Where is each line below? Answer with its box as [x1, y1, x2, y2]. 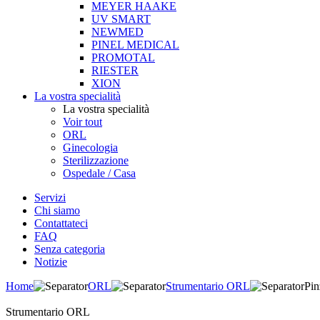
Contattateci [34, 217, 88, 229]
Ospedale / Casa [63, 167, 136, 179]
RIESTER [91, 64, 139, 76]
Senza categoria [34, 243, 105, 255]
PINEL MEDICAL [91, 39, 179, 51]
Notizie [34, 256, 67, 268]
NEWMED [91, 26, 144, 38]
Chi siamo [34, 204, 80, 216]
